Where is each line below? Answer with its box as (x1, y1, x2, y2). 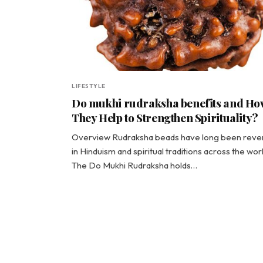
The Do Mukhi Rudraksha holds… (72, 160, 197, 171)
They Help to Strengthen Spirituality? (72, 110, 258, 125)
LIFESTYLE (72, 82, 106, 90)
